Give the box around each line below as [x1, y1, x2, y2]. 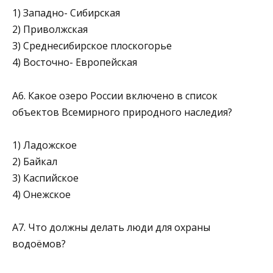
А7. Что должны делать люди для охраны [12, 221, 210, 234]
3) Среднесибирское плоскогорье [12, 39, 172, 53]
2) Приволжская [12, 23, 88, 37]
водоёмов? [12, 237, 66, 250]
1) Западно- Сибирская [12, 6, 120, 20]
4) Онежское [12, 187, 71, 201]
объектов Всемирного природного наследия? [12, 105, 232, 119]
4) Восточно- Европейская [12, 55, 137, 69]
